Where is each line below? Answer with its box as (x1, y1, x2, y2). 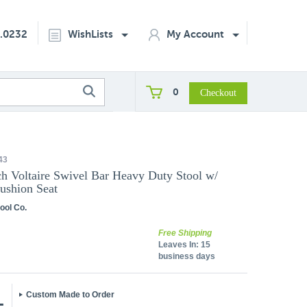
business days (158, 251, 215, 261)
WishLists (68, 28, 116, 40)
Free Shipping (158, 228, 212, 238)
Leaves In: (158, 240, 199, 249)
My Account (167, 28, 227, 40)
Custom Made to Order (26, 290, 114, 299)
